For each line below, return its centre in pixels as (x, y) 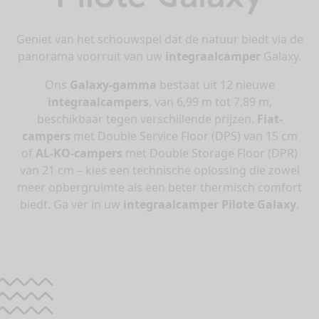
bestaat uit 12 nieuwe (215, 84)
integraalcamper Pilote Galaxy (210, 204)
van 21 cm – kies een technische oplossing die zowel (159, 170)
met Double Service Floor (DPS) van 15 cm (184, 136)
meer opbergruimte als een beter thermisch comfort (159, 187)
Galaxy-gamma (113, 84)
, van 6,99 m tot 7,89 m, (210, 101)
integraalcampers (98, 101)
